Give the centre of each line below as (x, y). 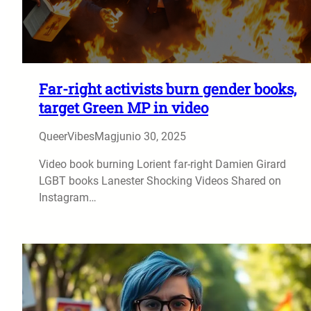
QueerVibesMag (78, 136)
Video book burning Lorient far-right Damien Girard (162, 164)
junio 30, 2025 (151, 136)
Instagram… (68, 197)
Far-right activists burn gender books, (168, 89)
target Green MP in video (124, 107)
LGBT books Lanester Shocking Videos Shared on (160, 180)
